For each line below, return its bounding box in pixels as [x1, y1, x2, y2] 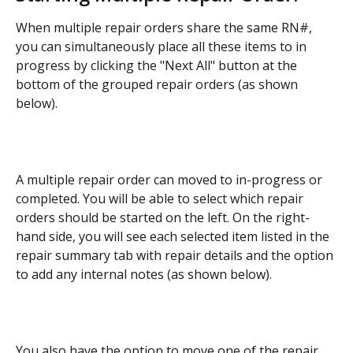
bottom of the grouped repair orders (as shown [16, 76, 301, 94]
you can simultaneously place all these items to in [16, 38, 310, 56]
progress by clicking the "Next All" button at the [16, 57, 300, 75]
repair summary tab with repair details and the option [16, 247, 336, 265]
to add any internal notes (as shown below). [16, 266, 272, 284]
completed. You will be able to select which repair [16, 190, 307, 208]
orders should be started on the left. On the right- [16, 209, 310, 227]
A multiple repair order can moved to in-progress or [16, 171, 325, 189]
